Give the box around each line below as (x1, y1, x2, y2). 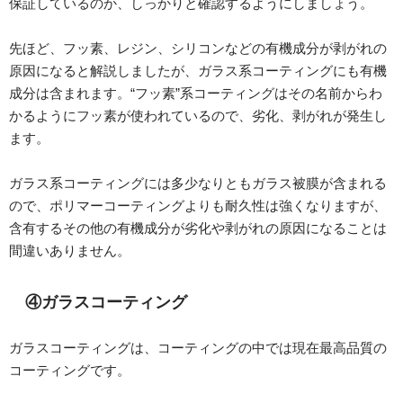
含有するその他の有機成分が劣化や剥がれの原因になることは (9, 221, 387, 236)
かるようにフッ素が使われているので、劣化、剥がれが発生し (9, 109, 387, 123)
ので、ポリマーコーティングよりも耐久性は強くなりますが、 (9, 199, 387, 213)
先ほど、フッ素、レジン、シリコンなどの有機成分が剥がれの (9, 41, 387, 56)
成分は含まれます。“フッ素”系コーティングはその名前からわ (9, 86, 382, 101)
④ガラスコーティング (25, 294, 187, 311)
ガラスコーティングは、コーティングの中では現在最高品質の (9, 341, 387, 355)
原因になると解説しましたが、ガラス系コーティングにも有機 (9, 64, 387, 78)
